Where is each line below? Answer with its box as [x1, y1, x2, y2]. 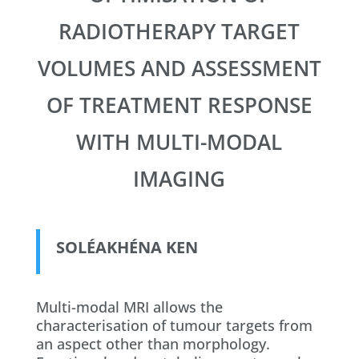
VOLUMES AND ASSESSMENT [37, 53, 321, 83]
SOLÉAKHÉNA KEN [55, 236, 198, 258]
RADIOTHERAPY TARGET [58, 16, 301, 46]
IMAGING [133, 163, 226, 193]
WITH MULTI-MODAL [76, 127, 283, 156]
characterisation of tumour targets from [35, 315, 313, 335]
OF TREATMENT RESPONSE [46, 90, 313, 119]
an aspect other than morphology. [35, 333, 270, 353]
